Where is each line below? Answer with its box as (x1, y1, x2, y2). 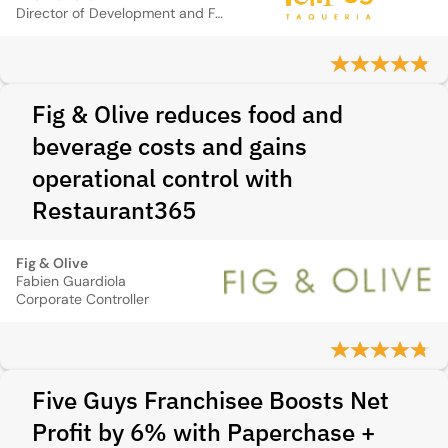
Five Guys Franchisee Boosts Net (32, 384, 389, 416)
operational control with (32, 162, 293, 194)
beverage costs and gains (32, 130, 307, 162)
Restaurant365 (32, 194, 196, 226)
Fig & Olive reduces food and (32, 98, 343, 130)
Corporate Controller (16, 290, 149, 308)
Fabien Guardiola (16, 272, 126, 290)
